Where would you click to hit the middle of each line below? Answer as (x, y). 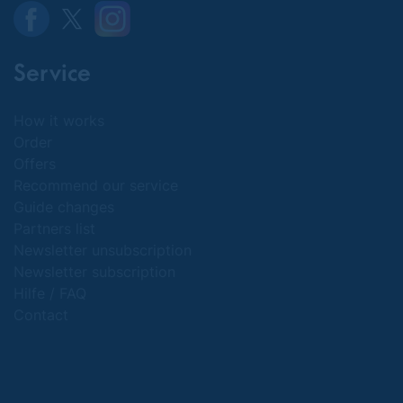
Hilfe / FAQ (50, 293)
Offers (35, 164)
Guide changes (64, 207)
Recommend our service (96, 185)
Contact (41, 315)
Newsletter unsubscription (103, 250)
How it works (59, 121)
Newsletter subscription (94, 272)
